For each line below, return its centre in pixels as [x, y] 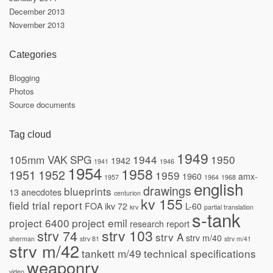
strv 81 [90, 239]
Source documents [42, 105]
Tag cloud [30, 135]
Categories [33, 55]
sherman [22, 239]
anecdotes [41, 192]
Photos [22, 91]
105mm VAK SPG [50, 160]
